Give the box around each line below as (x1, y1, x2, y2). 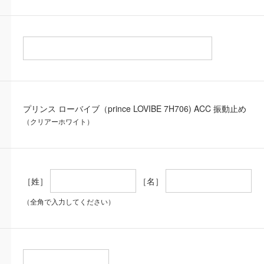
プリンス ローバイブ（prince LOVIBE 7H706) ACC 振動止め (23, 103, 246, 114)
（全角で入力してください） (23, 196, 115, 206)
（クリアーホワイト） (23, 116, 94, 126)
